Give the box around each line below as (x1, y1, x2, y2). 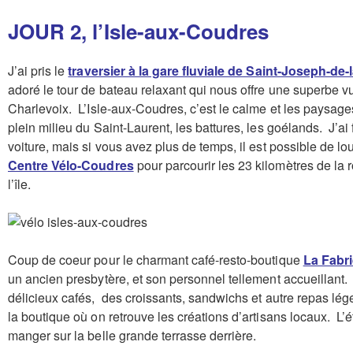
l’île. (8, 174, 32, 193)
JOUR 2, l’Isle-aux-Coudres (8, 17, 275, 46)
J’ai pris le (8, 61, 69, 80)
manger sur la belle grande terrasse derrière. (8, 325, 263, 344)
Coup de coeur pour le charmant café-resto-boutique (8, 250, 303, 269)
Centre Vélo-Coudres (8, 155, 134, 174)
